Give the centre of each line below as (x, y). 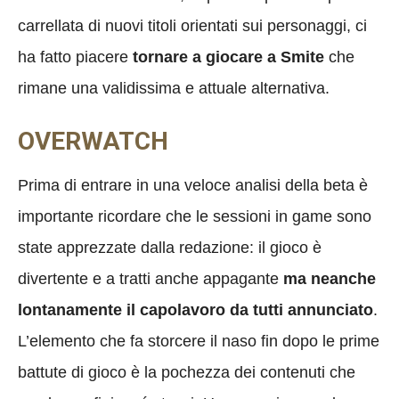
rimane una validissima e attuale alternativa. (174, 88)
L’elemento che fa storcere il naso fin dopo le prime (199, 341)
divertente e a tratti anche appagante (151, 278)
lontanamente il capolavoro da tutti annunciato (195, 309)
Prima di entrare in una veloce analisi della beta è (193, 185)
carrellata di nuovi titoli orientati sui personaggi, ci (192, 25)
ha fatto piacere (73, 57)
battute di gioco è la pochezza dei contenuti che (187, 372)
